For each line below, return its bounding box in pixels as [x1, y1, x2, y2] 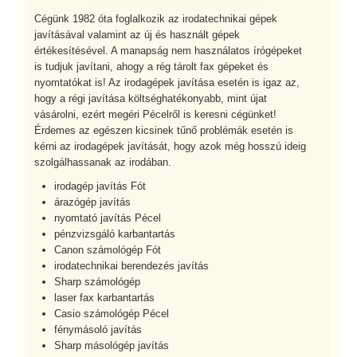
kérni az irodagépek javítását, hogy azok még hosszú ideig [34, 140, 306, 153]
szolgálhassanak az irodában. [34, 156, 171, 169]
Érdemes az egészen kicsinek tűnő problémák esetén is [34, 124, 293, 137]
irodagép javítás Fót [54, 180, 146, 193]
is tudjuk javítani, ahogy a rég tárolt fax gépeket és [34, 61, 269, 73]
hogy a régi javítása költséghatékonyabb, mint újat [34, 92, 267, 105]
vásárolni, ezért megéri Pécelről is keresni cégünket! [34, 108, 277, 121]
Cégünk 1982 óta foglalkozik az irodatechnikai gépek [34, 13, 277, 25]
